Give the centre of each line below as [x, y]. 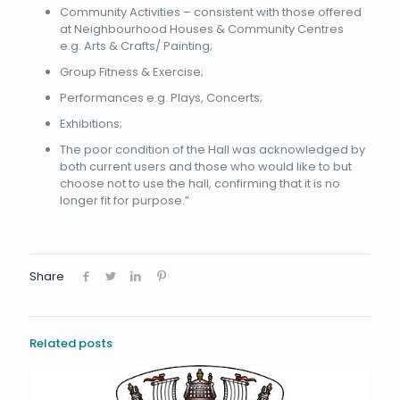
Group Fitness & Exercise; [131, 72]
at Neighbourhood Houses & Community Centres [201, 29]
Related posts [71, 344]
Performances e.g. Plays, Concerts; [161, 98]
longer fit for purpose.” [124, 201]
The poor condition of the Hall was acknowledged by [212, 150]
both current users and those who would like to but [205, 167]
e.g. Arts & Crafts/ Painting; [136, 46]
